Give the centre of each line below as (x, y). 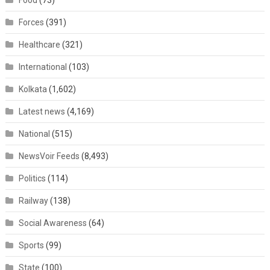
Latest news (42, 112)
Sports (31, 246)
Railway (33, 201)
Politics (32, 179)
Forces (31, 23)
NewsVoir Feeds (49, 156)
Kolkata (33, 89)
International (42, 67)
